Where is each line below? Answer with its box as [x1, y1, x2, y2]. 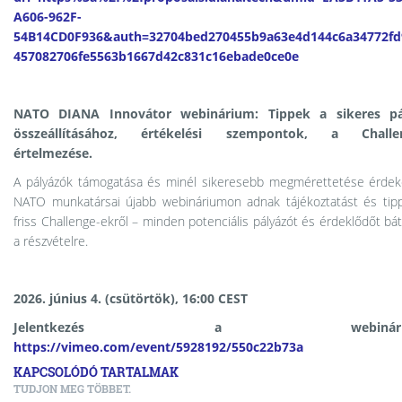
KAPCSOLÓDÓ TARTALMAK [13, 363, 179, 380]
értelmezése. [13, 144, 92, 162]
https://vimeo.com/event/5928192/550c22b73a [13, 338, 303, 355]
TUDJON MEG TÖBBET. [13, 381, 131, 396]
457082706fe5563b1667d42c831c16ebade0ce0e [13, 48, 299, 65]
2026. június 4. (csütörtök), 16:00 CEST [13, 290, 248, 307]
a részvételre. [13, 232, 88, 249]
